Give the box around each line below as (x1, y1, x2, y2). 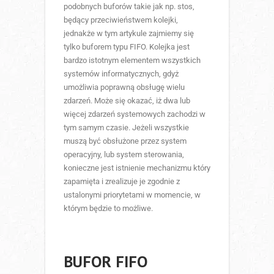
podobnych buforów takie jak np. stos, (64, 1, 194, 11)
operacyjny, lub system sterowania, (64, 149, 184, 159)
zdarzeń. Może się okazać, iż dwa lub (64, 95, 190, 105)
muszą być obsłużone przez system (64, 136, 187, 146)
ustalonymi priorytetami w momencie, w (64, 190, 201, 199)
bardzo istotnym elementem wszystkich (64, 55, 201, 65)
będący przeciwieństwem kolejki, (64, 15, 178, 24)
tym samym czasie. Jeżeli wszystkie (64, 122, 189, 132)
